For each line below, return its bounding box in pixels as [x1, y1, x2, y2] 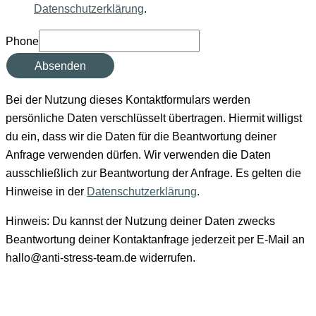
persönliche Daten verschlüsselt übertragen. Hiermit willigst [6, 111, 302, 124]
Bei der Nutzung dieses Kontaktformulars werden [6, 92, 250, 106]
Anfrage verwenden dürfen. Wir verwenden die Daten [6, 147, 271, 161]
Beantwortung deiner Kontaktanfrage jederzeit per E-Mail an [6, 233, 305, 246]
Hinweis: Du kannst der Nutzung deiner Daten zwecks [6, 214, 275, 228]
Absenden [35, 59, 86, 72]
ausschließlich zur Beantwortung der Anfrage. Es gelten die [6, 166, 301, 179]
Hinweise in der [6, 184, 87, 197]
